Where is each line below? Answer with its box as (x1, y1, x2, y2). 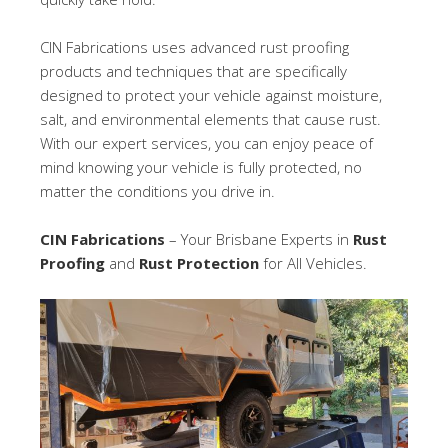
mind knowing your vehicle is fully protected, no (40, 157, 362, 177)
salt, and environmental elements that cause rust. (40, 109, 381, 129)
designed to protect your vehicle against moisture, (40, 85, 382, 105)
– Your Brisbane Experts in (165, 229, 353, 249)
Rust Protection (139, 253, 259, 273)
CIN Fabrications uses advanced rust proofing (40, 37, 349, 57)
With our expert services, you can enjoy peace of (40, 133, 373, 153)
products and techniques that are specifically (40, 61, 347, 81)
